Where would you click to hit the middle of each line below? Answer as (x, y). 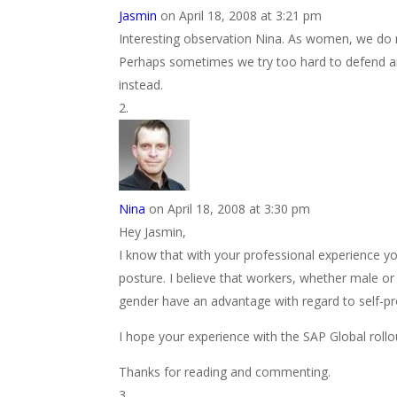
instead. (141, 85)
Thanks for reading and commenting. (225, 372)
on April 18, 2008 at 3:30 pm (230, 209)
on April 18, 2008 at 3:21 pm (241, 16)
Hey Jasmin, (153, 232)
